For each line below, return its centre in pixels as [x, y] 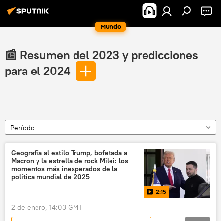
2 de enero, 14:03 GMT [47, 207]
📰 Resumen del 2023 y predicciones [102, 55]
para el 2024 [38, 71]
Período [22, 128]
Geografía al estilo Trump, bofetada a [69, 153]
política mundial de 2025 [51, 177]
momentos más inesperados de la [64, 169]
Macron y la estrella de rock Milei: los [70, 161]
